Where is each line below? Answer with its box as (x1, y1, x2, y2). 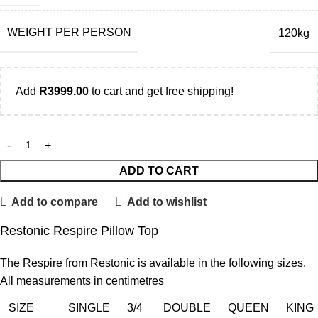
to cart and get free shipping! (89, 85, 234, 98)
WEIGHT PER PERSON (7, 26, 131, 39)
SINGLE (68, 302, 110, 314)
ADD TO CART (119, 165, 199, 177)
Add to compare (11, 195, 99, 208)
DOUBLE (163, 302, 211, 314)
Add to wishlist (126, 195, 207, 208)
